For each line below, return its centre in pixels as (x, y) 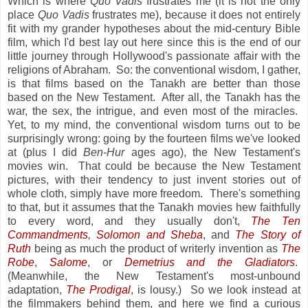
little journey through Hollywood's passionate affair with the (154, 56)
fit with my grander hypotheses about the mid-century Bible (154, 28)
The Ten (276, 221)
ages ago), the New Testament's (213, 152)
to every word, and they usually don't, (130, 221)
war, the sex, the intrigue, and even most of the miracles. (154, 111)
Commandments (48, 234)
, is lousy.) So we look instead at (216, 289)
